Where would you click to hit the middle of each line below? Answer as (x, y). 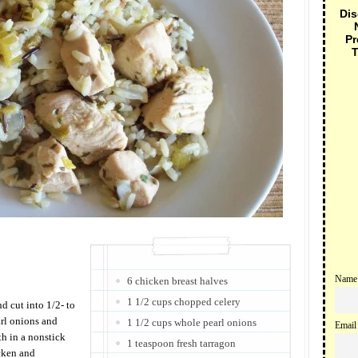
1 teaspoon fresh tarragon (181, 343)
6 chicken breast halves (177, 281)
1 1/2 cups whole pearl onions (192, 322)
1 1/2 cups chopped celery (184, 302)
